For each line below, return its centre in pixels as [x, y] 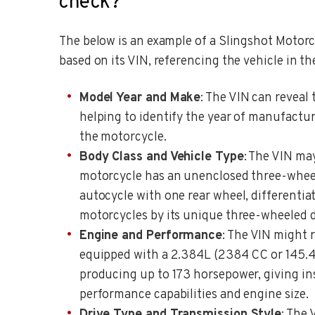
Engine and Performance [151, 236]
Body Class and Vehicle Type [161, 157]
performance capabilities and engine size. [194, 295]
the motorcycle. [123, 138]
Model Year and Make [140, 98]
